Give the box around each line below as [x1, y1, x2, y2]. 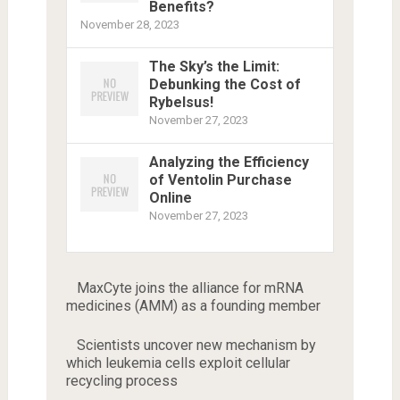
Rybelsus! [148, 94, 213, 112]
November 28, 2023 [79, 18, 179, 32]
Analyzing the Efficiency [148, 154, 309, 171]
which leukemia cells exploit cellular [65, 354, 290, 372]
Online [148, 189, 192, 207]
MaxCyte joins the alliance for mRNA [76, 279, 304, 297]
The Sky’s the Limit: [148, 58, 279, 76]
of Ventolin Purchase [148, 171, 292, 189]
